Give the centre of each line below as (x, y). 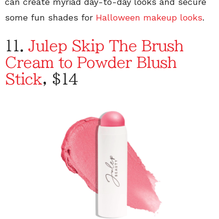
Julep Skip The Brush (106, 46)
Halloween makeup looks (149, 18)
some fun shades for (50, 18)
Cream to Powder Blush (91, 63)
